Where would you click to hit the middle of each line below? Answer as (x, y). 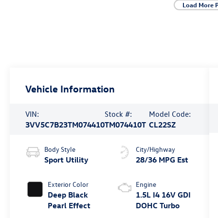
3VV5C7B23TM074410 (65, 124)
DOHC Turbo (157, 205)
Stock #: (118, 114)
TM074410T (126, 124)
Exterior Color (68, 184)
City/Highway (155, 149)
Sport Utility (66, 159)
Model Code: (170, 114)
